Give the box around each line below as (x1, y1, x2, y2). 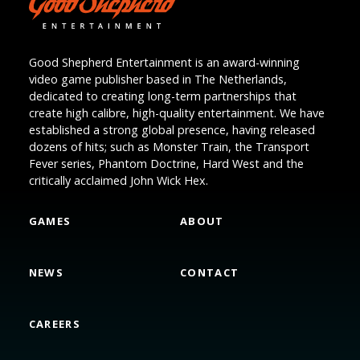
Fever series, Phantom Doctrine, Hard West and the (28, 156, 304, 172)
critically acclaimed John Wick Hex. (28, 173, 208, 189)
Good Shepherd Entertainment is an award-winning (28, 55, 300, 71)
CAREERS (28, 317, 80, 332)
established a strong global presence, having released (28, 122, 315, 138)
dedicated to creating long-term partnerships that (28, 88, 297, 104)
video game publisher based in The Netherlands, (28, 72, 287, 88)
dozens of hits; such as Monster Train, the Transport (28, 139, 309, 155)
